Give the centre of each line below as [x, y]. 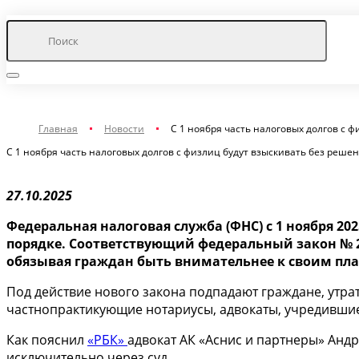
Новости [124, 129]
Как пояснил [47, 340]
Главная [58, 129]
